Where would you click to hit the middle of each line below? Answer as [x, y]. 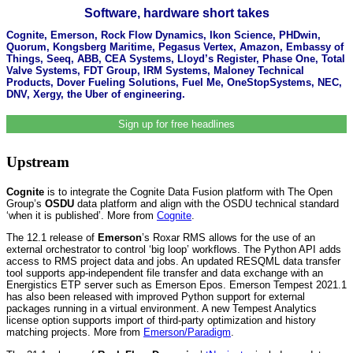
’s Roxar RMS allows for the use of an [229, 238]
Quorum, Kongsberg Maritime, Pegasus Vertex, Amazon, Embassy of [175, 46]
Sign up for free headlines [176, 124]
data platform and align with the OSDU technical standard [206, 204]
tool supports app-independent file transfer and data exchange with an [165, 273]
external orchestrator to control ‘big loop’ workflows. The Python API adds [174, 250]
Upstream [38, 162]
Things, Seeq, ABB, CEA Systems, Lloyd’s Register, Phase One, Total [176, 58]
